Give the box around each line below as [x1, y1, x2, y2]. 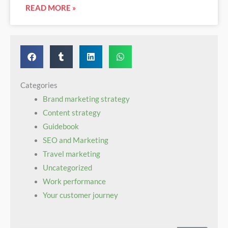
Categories [20, 81, 58, 90]
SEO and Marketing [42, 136, 108, 145]
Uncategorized [42, 163, 92, 173]
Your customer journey [42, 191, 118, 200]
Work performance [42, 177, 106, 186]
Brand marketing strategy [42, 95, 130, 104]
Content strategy [42, 108, 101, 118]
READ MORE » [25, 3, 76, 13]
